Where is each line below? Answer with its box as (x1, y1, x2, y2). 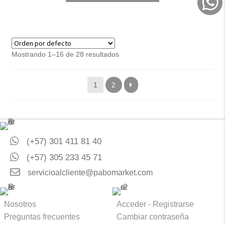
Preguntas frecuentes (4, 212, 80, 221)
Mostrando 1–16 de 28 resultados (11, 50, 119, 58)
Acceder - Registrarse (117, 200, 194, 209)
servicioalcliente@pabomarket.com (28, 168, 153, 177)
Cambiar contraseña (117, 212, 189, 221)
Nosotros (4, 200, 36, 209)
